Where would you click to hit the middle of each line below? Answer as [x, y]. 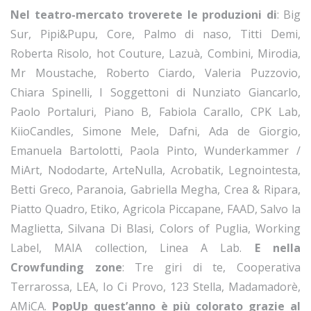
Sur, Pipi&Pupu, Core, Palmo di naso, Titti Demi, [155, 34]
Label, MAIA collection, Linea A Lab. [133, 248]
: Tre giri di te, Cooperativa [211, 268]
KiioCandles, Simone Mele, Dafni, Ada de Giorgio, [155, 132]
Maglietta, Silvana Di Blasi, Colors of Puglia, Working [155, 229]
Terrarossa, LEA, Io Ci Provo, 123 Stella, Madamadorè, [155, 287]
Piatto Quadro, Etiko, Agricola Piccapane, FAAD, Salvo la [155, 209]
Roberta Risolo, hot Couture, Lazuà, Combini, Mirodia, [155, 54]
